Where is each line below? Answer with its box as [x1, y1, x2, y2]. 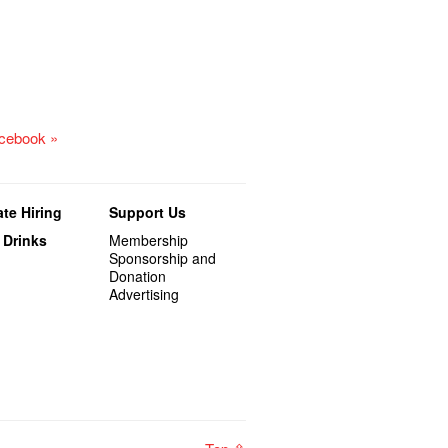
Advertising [109, 284, 180, 305]
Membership [109, 230, 189, 251]
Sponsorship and [109, 248, 217, 269]
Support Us [109, 202, 187, 223]
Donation [109, 266, 167, 287]
